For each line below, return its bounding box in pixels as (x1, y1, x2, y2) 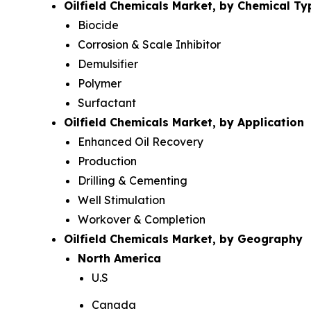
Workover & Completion (78, 212, 205, 227)
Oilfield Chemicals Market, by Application (64, 115, 304, 130)
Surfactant (78, 96, 136, 110)
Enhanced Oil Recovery (78, 135, 203, 149)
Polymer (78, 76, 121, 91)
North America (78, 251, 161, 266)
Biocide (78, 18, 119, 33)
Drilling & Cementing (78, 174, 187, 188)
